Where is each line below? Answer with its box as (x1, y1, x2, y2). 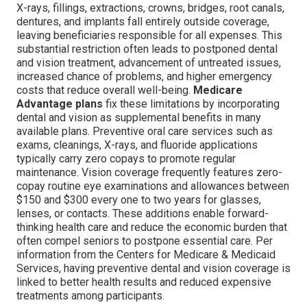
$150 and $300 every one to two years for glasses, (16, 193, 261, 206)
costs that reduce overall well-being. (16, 83, 193, 97)
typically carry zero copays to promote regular (16, 151, 236, 165)
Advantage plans (16, 97, 103, 110)
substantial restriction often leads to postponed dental (16, 42, 278, 56)
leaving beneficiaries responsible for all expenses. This (16, 28, 282, 42)
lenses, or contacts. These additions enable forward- (16, 206, 269, 220)
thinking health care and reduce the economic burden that (16, 220, 287, 234)
